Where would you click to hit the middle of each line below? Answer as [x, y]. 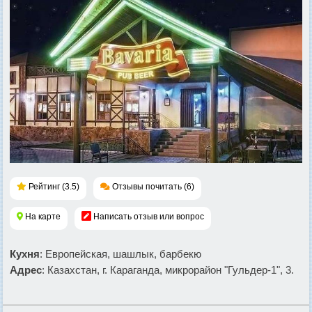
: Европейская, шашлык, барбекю [120, 254]
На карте [43, 217]
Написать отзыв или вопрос [149, 217]
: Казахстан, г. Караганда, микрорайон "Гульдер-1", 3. [168, 270]
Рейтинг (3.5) [54, 187]
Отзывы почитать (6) [153, 187]
